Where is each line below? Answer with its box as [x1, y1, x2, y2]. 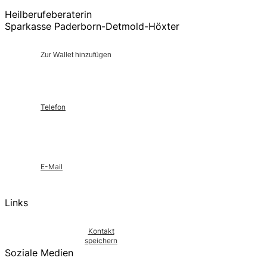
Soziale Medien [5, 246, 73, 259]
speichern [85, 235, 117, 245]
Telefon [41, 102, 66, 111]
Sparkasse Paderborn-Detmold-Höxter [5, 20, 179, 32]
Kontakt [88, 226, 114, 235]
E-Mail [41, 162, 63, 171]
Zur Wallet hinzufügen [41, 50, 111, 59]
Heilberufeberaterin [5, 8, 92, 20]
